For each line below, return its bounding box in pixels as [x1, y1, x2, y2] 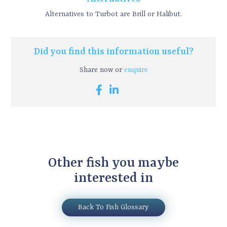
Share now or [79, 65, 124, 74]
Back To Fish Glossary [78, 203, 149, 212]
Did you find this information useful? [33, 46, 194, 57]
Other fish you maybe [48, 156, 179, 171]
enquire [124, 65, 148, 74]
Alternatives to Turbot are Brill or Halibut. [45, 10, 182, 18]
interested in [73, 171, 153, 186]
